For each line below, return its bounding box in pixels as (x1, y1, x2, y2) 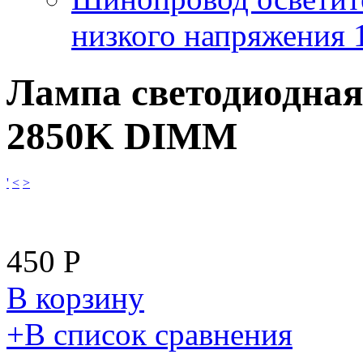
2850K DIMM (6, 115, 237, 158)
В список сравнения (24, 316, 293, 352)
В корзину (6, 280, 144, 315)
